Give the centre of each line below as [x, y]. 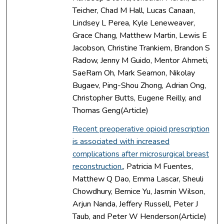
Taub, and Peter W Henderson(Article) [139, 216]
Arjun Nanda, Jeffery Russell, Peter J [135, 204]
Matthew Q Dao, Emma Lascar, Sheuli [138, 179]
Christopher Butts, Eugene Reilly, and [136, 98]
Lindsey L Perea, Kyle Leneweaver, [133, 23]
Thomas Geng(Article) [110, 110]
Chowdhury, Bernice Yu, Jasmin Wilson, [138, 191]
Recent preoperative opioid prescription [141, 129]
